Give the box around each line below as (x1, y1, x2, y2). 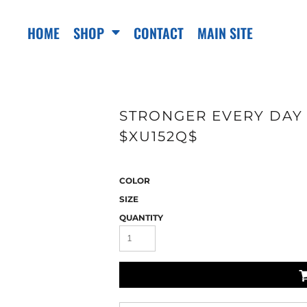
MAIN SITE (197, 23, 253, 44)
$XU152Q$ (119, 128, 198, 145)
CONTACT (133, 23, 184, 44)
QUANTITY (119, 212, 163, 223)
